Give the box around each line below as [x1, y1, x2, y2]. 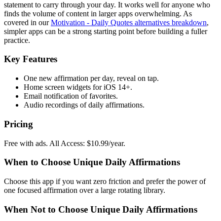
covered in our [4, 18, 51, 27]
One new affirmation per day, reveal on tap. [24, 74, 159, 83]
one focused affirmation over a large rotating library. [4, 186, 165, 195]
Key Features [4, 54, 57, 65]
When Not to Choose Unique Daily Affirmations [4, 204, 197, 215]
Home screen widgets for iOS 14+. [24, 83, 132, 92]
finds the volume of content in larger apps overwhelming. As [4, 9, 192, 18]
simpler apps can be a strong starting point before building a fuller [4, 27, 207, 36]
